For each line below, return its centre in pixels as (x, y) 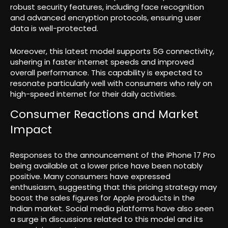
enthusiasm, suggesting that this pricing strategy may (113, 187)
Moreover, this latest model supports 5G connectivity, (112, 51)
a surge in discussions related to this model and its (107, 219)
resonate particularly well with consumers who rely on (111, 83)
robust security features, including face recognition (107, 7)
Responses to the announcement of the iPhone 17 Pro (113, 155)
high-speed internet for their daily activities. (93, 94)
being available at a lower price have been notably (106, 165)
